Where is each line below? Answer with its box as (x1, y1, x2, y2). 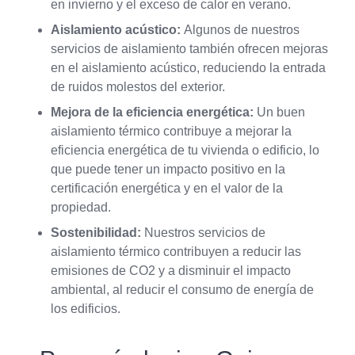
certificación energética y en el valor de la (51, 181, 283, 196)
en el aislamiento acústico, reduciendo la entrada (51, 61, 326, 75)
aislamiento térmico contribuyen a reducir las (51, 245, 301, 259)
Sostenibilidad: (51, 226, 141, 240)
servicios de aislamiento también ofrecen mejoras (51, 42, 328, 56)
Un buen (254, 105, 305, 120)
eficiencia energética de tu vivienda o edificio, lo (51, 143, 319, 158)
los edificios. (51, 302, 120, 316)
